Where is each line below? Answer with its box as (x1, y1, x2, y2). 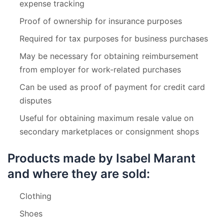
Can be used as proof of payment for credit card (19, 81, 205, 92)
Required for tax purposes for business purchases (19, 33, 208, 43)
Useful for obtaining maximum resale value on (19, 112, 193, 123)
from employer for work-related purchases (19, 64, 181, 74)
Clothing (19, 190, 51, 201)
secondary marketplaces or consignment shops (19, 126, 199, 136)
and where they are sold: (7, 166, 150, 181)
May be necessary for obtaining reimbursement (19, 50, 198, 61)
